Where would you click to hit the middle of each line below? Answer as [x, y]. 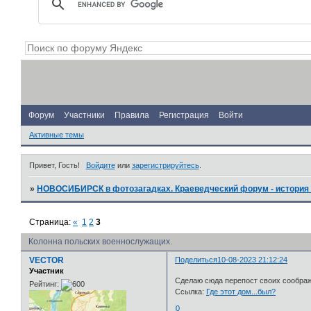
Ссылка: [191, 291]
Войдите [100, 165]
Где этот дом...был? [241, 291]
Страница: [51, 222]
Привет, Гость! [54, 165]
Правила [132, 115]
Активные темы [57, 135]
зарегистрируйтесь [165, 165]
